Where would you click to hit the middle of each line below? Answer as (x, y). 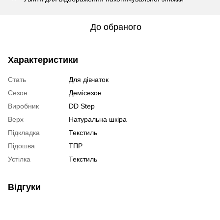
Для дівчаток (89, 79)
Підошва (21, 146)
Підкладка (24, 132)
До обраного (116, 27)
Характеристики (43, 60)
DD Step (82, 106)
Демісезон (85, 93)
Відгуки (24, 187)
